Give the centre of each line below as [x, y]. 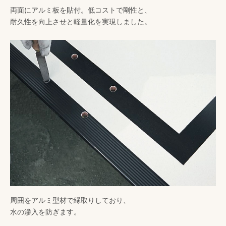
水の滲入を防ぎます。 [45, 212]
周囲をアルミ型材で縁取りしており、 [70, 200]
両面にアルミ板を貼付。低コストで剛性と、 [81, 10]
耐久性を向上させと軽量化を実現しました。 [81, 21]
